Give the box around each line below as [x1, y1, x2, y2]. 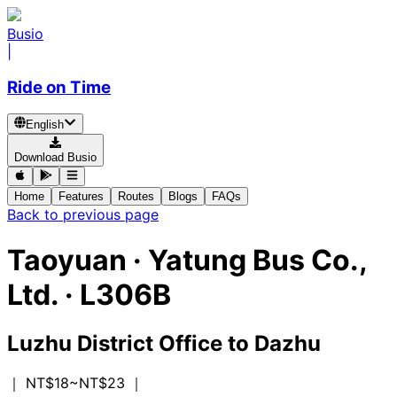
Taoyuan [7, 242, 127, 277]
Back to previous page [7, 206, 159, 224]
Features [58, 190, 104, 204]
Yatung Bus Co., [148, 242, 367, 277]
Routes [118, 190, 154, 204]
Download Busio [14, 151, 97, 165]
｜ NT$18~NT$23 [7, 374, 125, 393]
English [26, 117, 65, 131]
